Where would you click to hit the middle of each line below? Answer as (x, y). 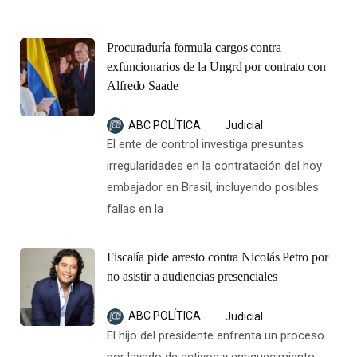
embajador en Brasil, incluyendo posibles (213, 188)
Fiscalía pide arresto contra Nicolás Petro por (218, 257)
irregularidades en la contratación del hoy (214, 166)
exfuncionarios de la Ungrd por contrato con (216, 66)
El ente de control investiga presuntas (205, 145)
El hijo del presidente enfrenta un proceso (216, 336)
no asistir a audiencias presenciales (192, 277)
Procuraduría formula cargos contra (194, 47)
